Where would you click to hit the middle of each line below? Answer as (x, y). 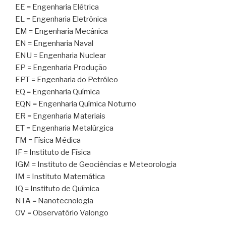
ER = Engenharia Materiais (60, 116)
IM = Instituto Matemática (60, 176)
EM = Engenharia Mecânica (62, 31)
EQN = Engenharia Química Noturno (76, 104)
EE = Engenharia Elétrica (57, 7)
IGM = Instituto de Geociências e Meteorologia (96, 164)
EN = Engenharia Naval (54, 43)
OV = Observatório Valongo (62, 213)
